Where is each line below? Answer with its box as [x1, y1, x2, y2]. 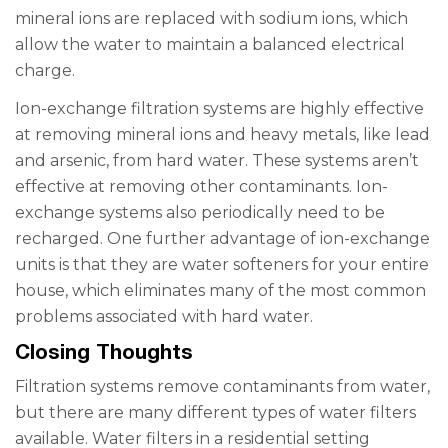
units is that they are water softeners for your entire [15, 255, 429, 275]
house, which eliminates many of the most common [15, 281, 426, 301]
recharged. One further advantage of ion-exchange [15, 229, 430, 249]
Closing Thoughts [15, 339, 193, 365]
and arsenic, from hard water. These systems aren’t [15, 151, 419, 171]
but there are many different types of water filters [15, 403, 416, 423]
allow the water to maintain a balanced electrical [15, 35, 405, 55]
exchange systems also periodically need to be [15, 203, 385, 223]
